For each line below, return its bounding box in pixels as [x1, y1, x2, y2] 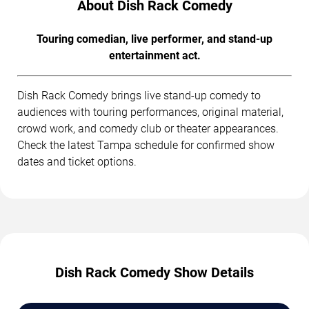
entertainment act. [108, 49, 201, 63]
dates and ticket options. [17, 155, 137, 169]
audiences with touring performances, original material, [17, 106, 283, 119]
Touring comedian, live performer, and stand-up [37, 32, 272, 46]
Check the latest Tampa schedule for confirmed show [17, 139, 275, 152]
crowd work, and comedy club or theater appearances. [17, 122, 279, 136]
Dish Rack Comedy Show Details [55, 264, 254, 281]
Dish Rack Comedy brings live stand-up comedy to [17, 89, 261, 103]
